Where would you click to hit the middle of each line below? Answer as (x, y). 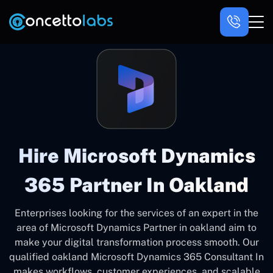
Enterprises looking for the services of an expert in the (136, 213)
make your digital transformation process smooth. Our (136, 242)
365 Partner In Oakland (136, 185)
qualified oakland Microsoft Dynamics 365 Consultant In (136, 257)
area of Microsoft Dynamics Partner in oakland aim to (136, 228)
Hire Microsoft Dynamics (136, 156)
